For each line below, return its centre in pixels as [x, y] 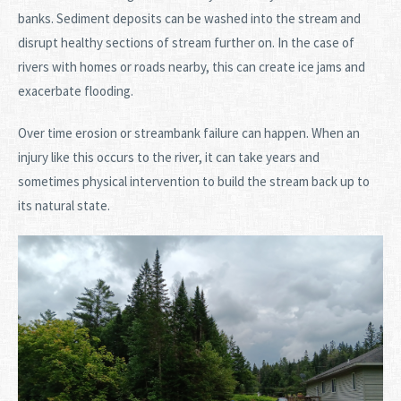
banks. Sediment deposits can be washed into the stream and [189, 18]
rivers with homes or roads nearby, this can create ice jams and [192, 66]
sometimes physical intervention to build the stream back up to [194, 181]
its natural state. [65, 205]
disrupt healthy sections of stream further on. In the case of [186, 42]
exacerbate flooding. [77, 90]
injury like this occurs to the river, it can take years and [169, 157]
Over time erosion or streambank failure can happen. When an [189, 132]
